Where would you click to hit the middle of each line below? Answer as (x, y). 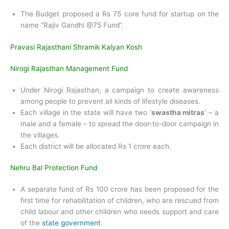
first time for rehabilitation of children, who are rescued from (120, 201)
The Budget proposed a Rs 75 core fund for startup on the (120, 14)
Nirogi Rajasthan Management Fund (69, 68)
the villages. (40, 135)
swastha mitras (178, 112)
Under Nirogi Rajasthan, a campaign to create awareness (120, 90)
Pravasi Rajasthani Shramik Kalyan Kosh (76, 47)
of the (31, 223)
